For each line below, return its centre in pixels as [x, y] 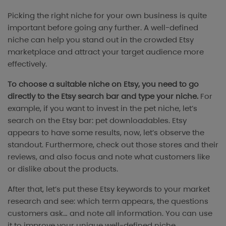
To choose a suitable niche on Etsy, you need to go [103, 84]
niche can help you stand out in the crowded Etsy [101, 40]
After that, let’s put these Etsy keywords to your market [109, 189]
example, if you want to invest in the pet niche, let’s [102, 108]
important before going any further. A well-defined [103, 28]
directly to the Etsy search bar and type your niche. [103, 96]
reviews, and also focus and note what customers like [109, 157]
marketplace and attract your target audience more [106, 52]
